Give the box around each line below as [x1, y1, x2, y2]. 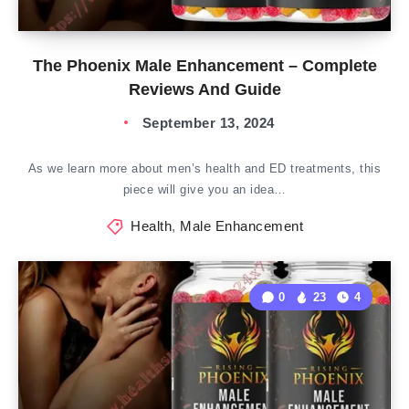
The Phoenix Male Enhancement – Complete [32, 57, 377, 75]
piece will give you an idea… [122, 183, 287, 196]
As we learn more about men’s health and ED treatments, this [27, 162, 382, 175]
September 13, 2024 [142, 115, 275, 131]
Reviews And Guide [128, 80, 281, 99]
